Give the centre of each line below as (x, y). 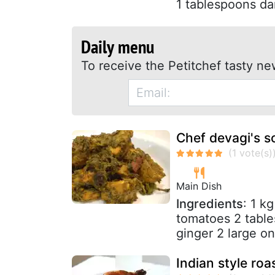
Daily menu (118, 46)
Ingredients (210, 203)
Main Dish (199, 186)
